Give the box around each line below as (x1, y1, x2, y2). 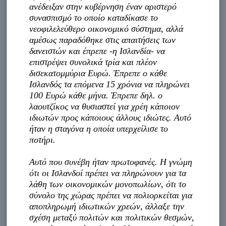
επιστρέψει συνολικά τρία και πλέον (29, 56, 157, 67)
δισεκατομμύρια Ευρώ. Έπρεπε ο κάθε (29, 68, 167, 78)
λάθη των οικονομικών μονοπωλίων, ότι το (29, 179, 187, 189)
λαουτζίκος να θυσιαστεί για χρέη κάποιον (29, 101, 180, 111)
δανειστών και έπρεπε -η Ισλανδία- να (29, 45, 165, 56)
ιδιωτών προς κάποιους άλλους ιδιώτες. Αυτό (29, 112, 192, 123)
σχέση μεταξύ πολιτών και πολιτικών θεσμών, (29, 212, 195, 222)
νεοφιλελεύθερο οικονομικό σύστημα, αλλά (29, 23, 184, 34)
